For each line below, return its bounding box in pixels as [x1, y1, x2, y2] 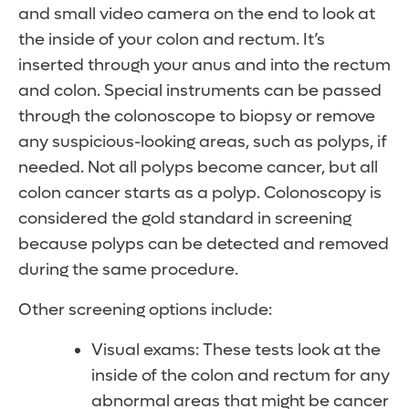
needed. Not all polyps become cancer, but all [18, 157, 378, 179]
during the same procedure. [18, 259, 238, 281]
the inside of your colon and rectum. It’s [18, 29, 325, 51]
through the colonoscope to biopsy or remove [18, 106, 375, 128]
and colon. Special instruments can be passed [18, 80, 382, 102]
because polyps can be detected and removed [18, 234, 389, 256]
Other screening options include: [18, 299, 272, 321]
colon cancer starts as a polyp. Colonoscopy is [18, 183, 382, 204]
